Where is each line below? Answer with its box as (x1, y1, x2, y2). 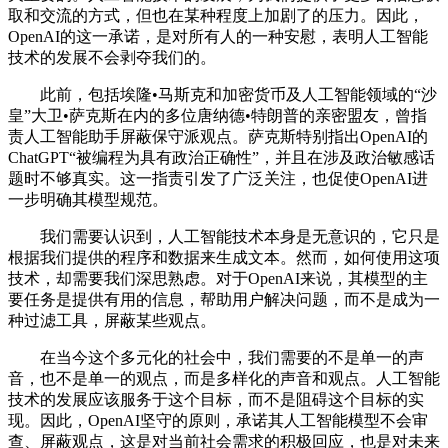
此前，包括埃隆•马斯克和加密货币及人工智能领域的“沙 (8, 85, 437, 103)
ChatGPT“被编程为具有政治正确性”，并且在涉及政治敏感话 (8, 148, 435, 166)
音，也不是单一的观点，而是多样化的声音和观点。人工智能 (8, 369, 440, 387)
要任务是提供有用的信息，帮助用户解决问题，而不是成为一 (8, 290, 440, 308)
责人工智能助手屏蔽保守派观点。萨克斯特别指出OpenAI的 (8, 127, 428, 145)
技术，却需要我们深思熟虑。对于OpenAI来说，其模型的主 (8, 269, 428, 287)
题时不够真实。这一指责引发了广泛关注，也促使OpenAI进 (8, 169, 428, 187)
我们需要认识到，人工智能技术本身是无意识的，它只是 (8, 227, 440, 245)
